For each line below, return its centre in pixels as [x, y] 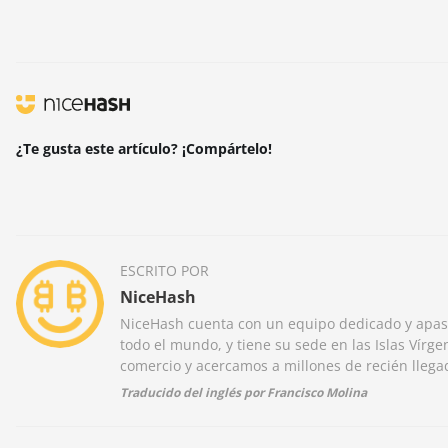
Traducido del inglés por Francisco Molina [243, 393]
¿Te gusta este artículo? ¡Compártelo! [144, 149]
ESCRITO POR [164, 271]
